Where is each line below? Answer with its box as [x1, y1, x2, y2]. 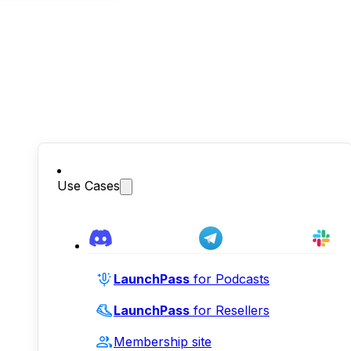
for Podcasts [190, 271, 270, 287]
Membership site [114, 334, 212, 349]
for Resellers [190, 302, 270, 318]
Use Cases [57, 178, 120, 194]
